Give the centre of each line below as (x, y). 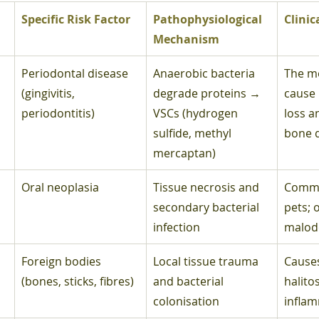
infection (177, 227)
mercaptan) (184, 153)
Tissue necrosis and (208, 187)
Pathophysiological (209, 19)
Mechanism (186, 39)
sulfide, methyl (194, 133)
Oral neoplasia (60, 187)
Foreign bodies (63, 261)
